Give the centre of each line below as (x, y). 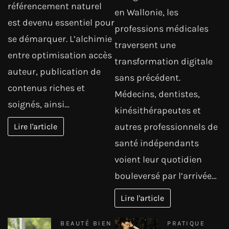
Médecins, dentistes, (157, 94)
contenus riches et (46, 88)
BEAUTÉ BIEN (86, 223)
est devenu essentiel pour (61, 22)
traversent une (145, 45)
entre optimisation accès (60, 55)
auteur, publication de (54, 71)
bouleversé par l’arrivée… (166, 176)
